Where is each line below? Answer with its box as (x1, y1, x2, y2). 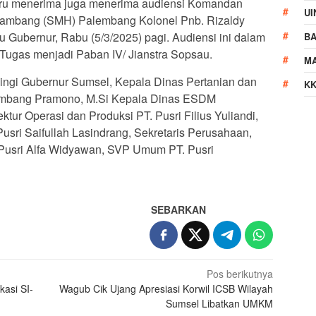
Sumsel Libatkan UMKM (166, 296, 274, 310)
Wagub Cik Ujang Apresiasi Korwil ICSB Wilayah (59, 281, 274, 296)
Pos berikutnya (207, 266, 274, 281)
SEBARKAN (151, 202, 207, 217)
